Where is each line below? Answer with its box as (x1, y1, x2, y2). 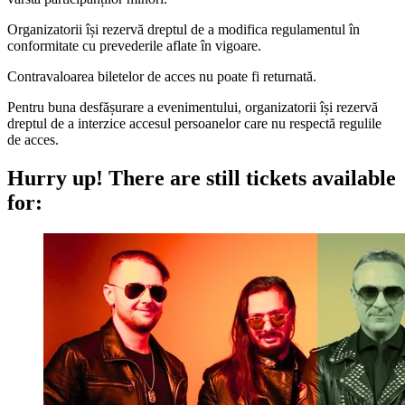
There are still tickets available (103, 165, 396, 190)
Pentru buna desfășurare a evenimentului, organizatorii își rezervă (7, 99, 378, 115)
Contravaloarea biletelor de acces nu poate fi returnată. (7, 68, 316, 84)
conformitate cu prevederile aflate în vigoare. (7, 37, 261, 53)
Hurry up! (7, 165, 103, 190)
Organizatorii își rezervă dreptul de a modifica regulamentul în (7, 21, 360, 37)
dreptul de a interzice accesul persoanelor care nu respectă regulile (7, 115, 381, 131)
